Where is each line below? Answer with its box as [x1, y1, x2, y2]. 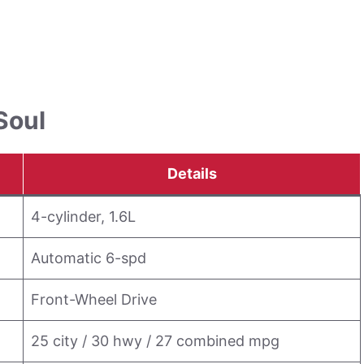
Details [167, 165, 217, 182]
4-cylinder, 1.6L [31, 208, 136, 225]
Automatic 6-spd [31, 249, 146, 266]
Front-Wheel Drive [31, 291, 157, 308]
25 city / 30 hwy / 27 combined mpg [31, 332, 279, 349]
